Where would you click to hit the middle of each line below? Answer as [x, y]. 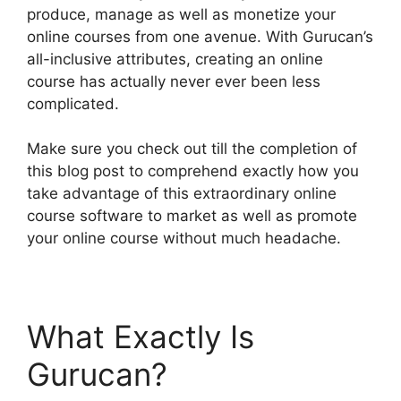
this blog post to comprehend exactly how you [193, 171]
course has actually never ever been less [174, 81]
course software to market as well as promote [192, 216]
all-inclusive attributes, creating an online [175, 59]
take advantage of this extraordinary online [182, 193]
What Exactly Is [141, 337]
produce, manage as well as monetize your [181, 14]
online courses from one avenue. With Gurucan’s [200, 36]
